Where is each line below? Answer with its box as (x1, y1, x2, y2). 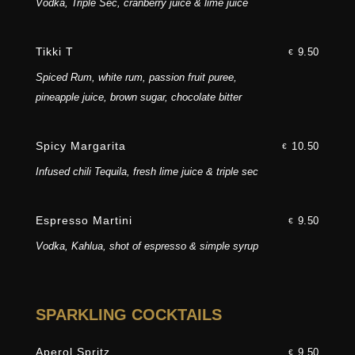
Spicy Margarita (35, 139, 126, 153)
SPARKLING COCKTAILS (35, 306, 222, 324)
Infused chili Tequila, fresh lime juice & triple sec (35, 166, 258, 178)
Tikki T (35, 45, 74, 59)
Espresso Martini (35, 214, 132, 227)
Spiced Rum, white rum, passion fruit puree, (35, 71, 237, 84)
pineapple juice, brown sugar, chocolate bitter (35, 91, 242, 104)
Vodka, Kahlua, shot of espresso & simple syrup (35, 240, 258, 253)
